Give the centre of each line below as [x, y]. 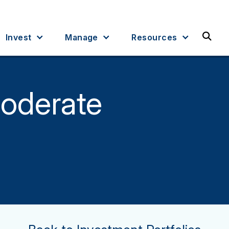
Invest [18, 37]
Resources [154, 37]
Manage [82, 37]
